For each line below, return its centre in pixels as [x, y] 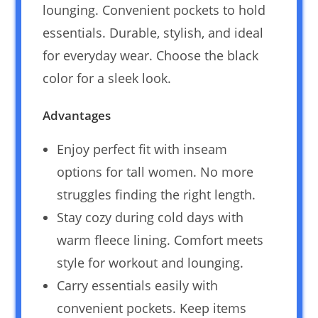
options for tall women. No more [155, 171]
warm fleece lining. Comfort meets [160, 240]
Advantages [77, 115]
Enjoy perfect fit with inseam [142, 149]
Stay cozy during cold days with [150, 217]
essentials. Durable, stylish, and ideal [153, 32]
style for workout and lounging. [150, 262]
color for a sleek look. [107, 78]
